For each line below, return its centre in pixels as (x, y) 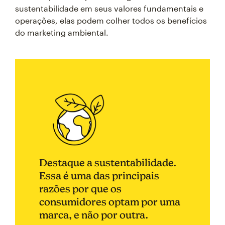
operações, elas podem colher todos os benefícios (111, 20)
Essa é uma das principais (99, 176)
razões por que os (80, 189)
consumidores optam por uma (110, 202)
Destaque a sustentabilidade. (108, 162)
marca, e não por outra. (94, 215)
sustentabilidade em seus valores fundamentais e (109, 8)
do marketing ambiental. (62, 32)
